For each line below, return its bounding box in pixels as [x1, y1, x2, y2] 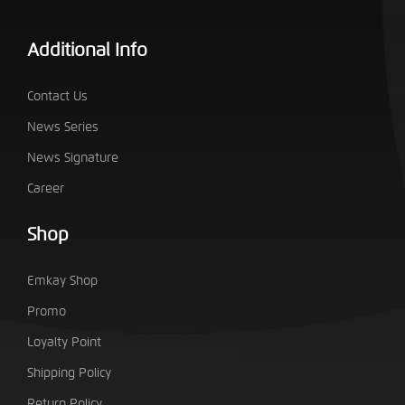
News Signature [27, 149, 119, 165]
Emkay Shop [27, 272, 99, 288]
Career [27, 180, 65, 196]
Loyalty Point [27, 334, 102, 350]
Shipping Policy [27, 364, 112, 381]
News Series [27, 118, 99, 135]
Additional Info [27, 38, 148, 61]
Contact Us [27, 88, 89, 104]
